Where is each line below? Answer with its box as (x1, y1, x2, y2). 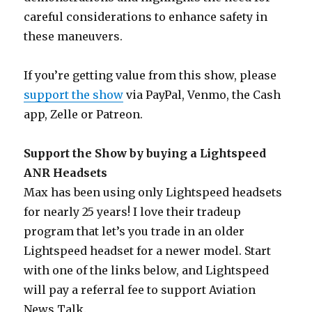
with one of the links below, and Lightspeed (24, 263, 270, 278)
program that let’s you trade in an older (24, 224, 245, 239)
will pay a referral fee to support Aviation (24, 283, 256, 297)
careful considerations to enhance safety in (24, 10, 268, 24)
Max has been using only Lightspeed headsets (24, 185, 283, 200)
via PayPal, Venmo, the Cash (123, 88, 281, 102)
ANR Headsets (24, 166, 108, 180)
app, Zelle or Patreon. (24, 107, 143, 122)
